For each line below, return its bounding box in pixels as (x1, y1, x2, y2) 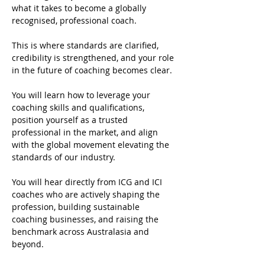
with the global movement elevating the (12, 139, 172, 150)
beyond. (12, 238, 44, 250)
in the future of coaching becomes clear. (12, 64, 172, 76)
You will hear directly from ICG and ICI (12, 176, 164, 188)
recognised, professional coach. (12, 15, 137, 26)
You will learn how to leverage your (12, 89, 153, 101)
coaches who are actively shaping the (12, 189, 162, 200)
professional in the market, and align (12, 127, 160, 138)
